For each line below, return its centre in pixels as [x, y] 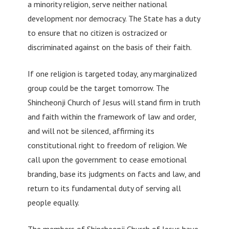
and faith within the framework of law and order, [111, 116]
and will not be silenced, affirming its [91, 131]
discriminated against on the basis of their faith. [109, 47]
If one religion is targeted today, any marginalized [112, 73]
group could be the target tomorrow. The [98, 88]
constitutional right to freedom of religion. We [107, 145]
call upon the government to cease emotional [107, 159]
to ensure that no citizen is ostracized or [97, 32]
